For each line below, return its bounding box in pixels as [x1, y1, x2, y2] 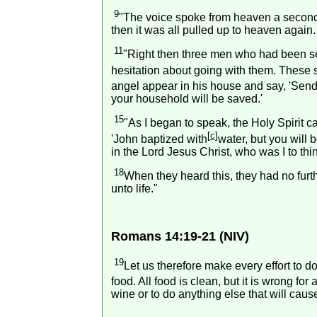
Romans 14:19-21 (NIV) [110, 229, 249, 243]
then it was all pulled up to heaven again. [110, 23, 316, 36]
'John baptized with [110, 132, 207, 145]
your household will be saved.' [110, 92, 263, 105]
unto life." [110, 182, 158, 195]
